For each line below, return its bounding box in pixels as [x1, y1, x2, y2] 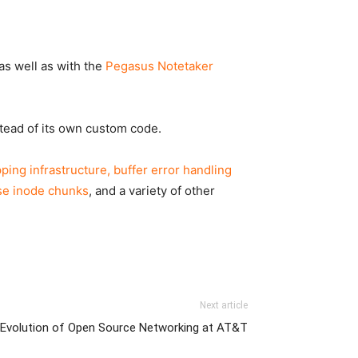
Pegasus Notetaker [105, 58, 213, 74]
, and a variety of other [89, 183, 215, 198]
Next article [200, 300, 248, 311]
